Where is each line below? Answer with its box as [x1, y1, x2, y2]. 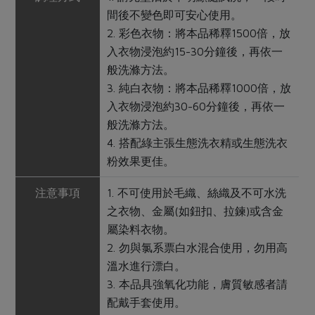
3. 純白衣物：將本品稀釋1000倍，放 [107, 82, 292, 95]
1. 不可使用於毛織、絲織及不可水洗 [107, 186, 287, 200]
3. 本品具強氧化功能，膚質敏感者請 [107, 278, 288, 291]
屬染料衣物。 [107, 223, 175, 236]
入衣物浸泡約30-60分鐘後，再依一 [107, 100, 285, 113]
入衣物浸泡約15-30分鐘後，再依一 [107, 45, 283, 58]
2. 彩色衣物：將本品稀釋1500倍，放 [107, 27, 291, 40]
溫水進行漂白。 [107, 259, 186, 273]
